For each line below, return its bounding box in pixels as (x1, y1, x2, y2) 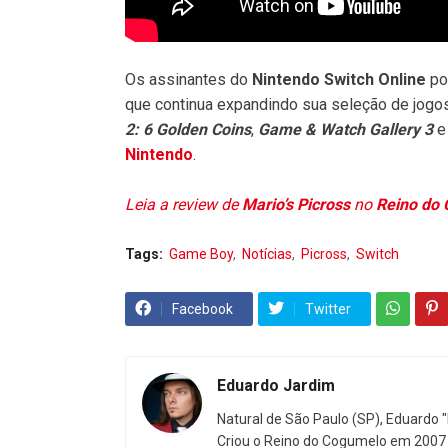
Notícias (242, 245, 292, 262)
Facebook (172, 300, 233, 317)
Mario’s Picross (242, 194, 350, 214)
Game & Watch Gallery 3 (258, 119, 433, 139)
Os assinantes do (125, 69, 252, 89)
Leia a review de (125, 194, 242, 214)
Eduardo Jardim (217, 375, 335, 395)
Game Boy (169, 245, 233, 262)
